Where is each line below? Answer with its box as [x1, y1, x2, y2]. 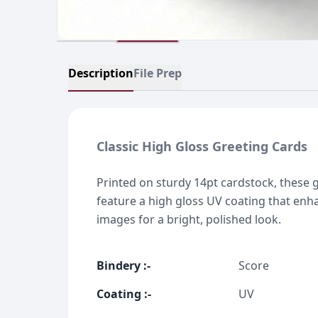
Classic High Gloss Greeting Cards [97, 138, 307, 155]
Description [68, 65, 133, 81]
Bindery [97, 258, 141, 273]
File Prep [133, 65, 182, 81]
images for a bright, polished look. [97, 212, 281, 227]
